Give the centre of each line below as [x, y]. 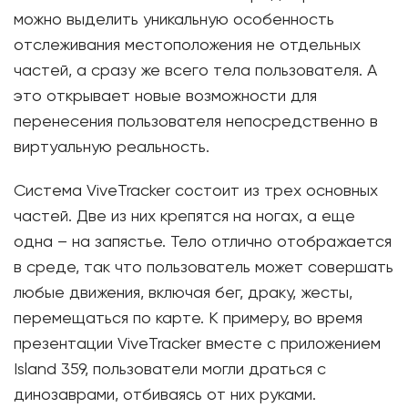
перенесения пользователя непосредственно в [196, 122]
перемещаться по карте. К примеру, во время [188, 319]
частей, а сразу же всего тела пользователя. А [195, 71]
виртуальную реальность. [112, 148]
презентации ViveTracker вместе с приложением [197, 344]
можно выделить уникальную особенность [174, 20]
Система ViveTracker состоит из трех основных [196, 191]
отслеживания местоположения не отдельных [187, 46]
